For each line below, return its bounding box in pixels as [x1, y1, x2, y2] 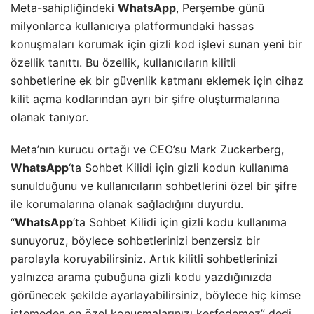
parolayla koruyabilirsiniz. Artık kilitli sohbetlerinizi [11, 252, 278, 266]
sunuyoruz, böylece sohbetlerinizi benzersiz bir [11, 233, 260, 248]
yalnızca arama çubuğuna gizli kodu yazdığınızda [11, 270, 272, 285]
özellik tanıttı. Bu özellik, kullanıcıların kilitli [11, 55, 236, 70]
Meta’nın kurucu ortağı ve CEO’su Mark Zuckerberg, [11, 142, 284, 157]
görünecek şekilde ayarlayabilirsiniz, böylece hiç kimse [11, 288, 301, 303]
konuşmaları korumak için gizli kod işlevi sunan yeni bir [11, 37, 302, 52]
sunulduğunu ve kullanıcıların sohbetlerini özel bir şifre [11, 179, 297, 193]
